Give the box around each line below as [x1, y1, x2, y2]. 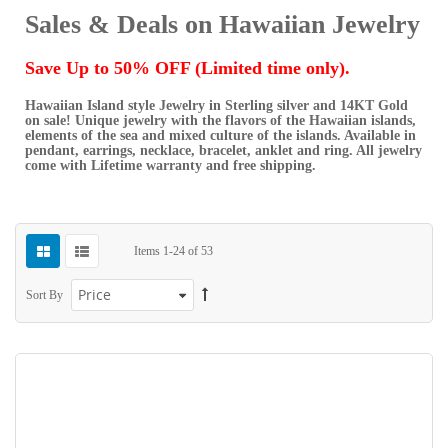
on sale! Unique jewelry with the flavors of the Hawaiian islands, [25, 113, 416, 128]
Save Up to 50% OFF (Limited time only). [25, 58, 350, 78]
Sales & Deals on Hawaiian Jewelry [25, 10, 420, 39]
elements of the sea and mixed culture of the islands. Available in [25, 128, 416, 143]
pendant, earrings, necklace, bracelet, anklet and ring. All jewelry [25, 143, 422, 158]
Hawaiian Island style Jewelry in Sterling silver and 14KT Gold [25, 98, 408, 113]
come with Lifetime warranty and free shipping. [25, 158, 316, 173]
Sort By [26, 288, 63, 302]
